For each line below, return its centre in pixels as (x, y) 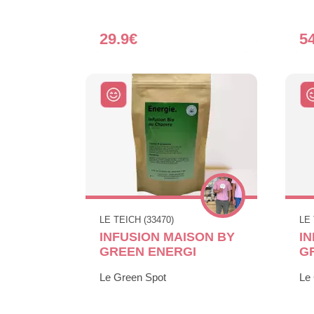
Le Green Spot (133, 277)
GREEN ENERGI (148, 251)
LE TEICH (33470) (137, 219)
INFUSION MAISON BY (167, 237)
